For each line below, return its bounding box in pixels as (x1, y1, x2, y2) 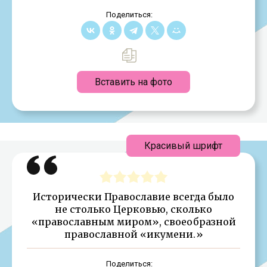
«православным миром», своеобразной (31, 215, 236, 228)
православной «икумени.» (64, 228, 203, 240)
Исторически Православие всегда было (33, 190, 234, 203)
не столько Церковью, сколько (55, 203, 212, 215)
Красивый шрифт (144, 139, 222, 151)
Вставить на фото (95, 76, 172, 88)
